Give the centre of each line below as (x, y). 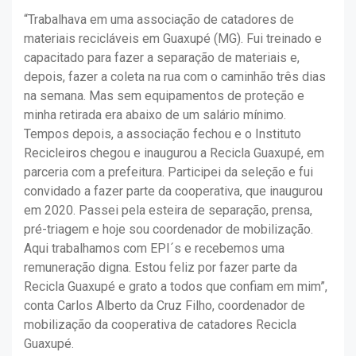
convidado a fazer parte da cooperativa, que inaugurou (173, 192)
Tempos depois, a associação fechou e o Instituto (163, 134)
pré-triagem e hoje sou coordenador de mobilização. (168, 230)
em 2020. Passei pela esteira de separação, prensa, (168, 211)
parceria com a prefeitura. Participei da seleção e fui (168, 172)
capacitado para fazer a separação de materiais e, (162, 58)
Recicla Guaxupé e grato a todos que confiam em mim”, (176, 287)
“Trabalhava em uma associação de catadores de (159, 20)
